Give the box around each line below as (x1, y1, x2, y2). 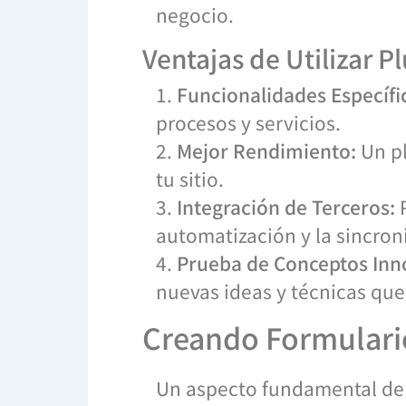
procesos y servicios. (156, 108, 341, 136)
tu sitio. (156, 164, 224, 192)
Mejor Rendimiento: (177, 136, 356, 164)
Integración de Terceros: (177, 192, 395, 220)
